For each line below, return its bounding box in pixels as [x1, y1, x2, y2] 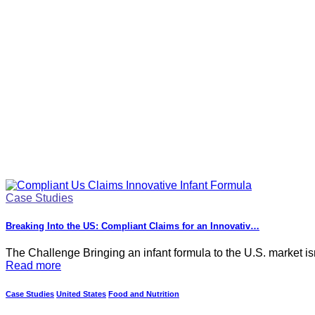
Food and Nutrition [108, 289, 179, 298]
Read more [6, 259, 61, 271]
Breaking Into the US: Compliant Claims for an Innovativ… [6, 220, 259, 231]
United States [56, 289, 106, 298]
